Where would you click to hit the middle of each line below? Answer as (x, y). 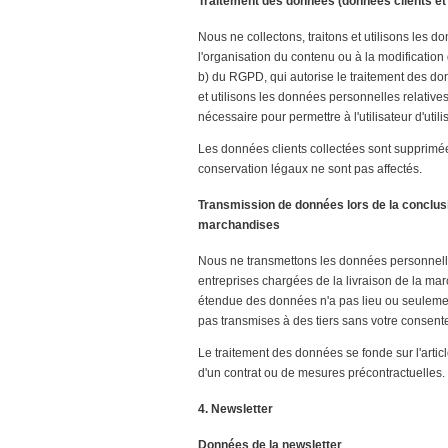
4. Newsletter (235, 409)
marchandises (239, 225)
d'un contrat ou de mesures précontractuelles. (321, 373)
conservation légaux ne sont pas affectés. (310, 169)
